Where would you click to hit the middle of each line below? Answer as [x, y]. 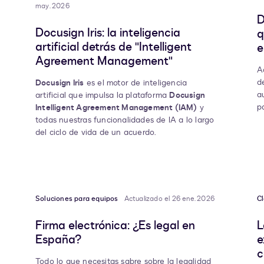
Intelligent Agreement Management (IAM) [116, 108]
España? [58, 240]
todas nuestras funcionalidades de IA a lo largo [125, 120]
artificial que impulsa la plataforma [103, 95]
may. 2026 [52, 6]
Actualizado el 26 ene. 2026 [169, 199]
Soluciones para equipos [77, 199]
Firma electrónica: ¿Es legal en [115, 226]
